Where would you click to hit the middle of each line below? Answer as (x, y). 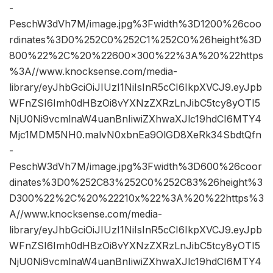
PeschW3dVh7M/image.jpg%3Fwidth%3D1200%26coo (135, 24)
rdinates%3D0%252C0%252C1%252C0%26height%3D (135, 40)
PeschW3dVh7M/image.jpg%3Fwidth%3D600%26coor (136, 167)
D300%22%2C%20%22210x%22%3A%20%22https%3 (136, 198)
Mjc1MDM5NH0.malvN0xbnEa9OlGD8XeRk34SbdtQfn (135, 135)
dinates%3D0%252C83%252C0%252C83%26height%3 (136, 183)
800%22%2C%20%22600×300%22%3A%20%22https (136, 56)
